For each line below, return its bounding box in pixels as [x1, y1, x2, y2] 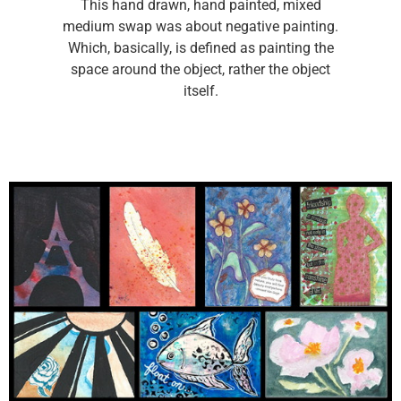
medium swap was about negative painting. [63, 18, 338, 35]
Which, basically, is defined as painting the [67, 39, 334, 56]
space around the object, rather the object [71, 61, 330, 78]
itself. [183, 82, 218, 99]
